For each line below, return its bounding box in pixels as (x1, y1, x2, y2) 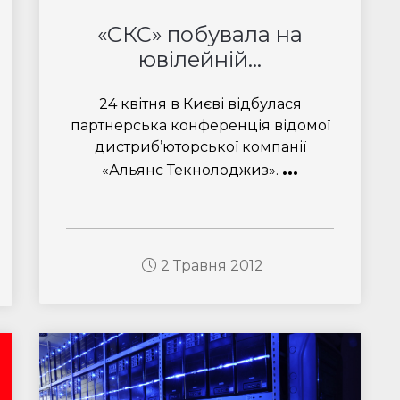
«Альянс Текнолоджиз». (102, 162, 282, 179)
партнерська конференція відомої (70, 117, 330, 134)
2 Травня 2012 (160, 257, 263, 274)
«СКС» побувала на (97, 21, 303, 47)
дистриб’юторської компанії (94, 138, 306, 155)
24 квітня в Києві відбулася (98, 96, 302, 112)
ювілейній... (138, 46, 262, 72)
